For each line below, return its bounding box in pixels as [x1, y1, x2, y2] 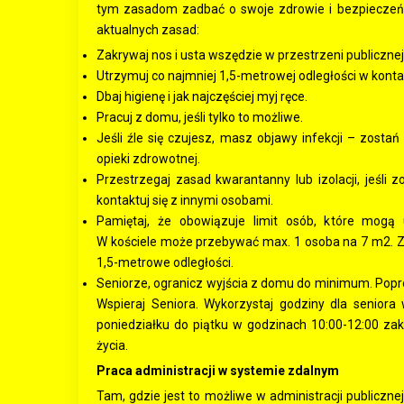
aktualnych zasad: [96, 23, 199, 37]
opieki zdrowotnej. [96, 151, 200, 166]
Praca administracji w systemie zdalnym [96, 363, 339, 378]
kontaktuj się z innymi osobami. [96, 193, 273, 207]
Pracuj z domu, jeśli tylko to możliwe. [96, 110, 303, 124]
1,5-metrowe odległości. [96, 255, 234, 270]
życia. [96, 338, 128, 353]
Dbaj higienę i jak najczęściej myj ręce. [96, 89, 308, 104]
